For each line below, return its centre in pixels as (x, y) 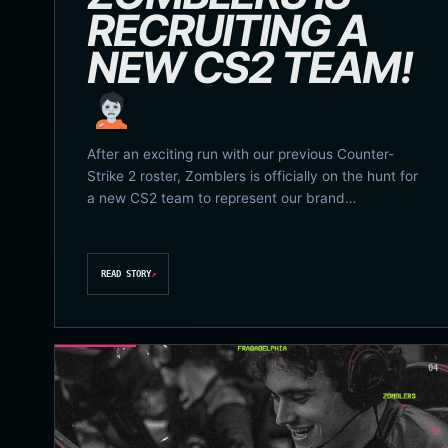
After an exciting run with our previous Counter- (240, 153)
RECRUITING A (227, 30)
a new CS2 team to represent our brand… (221, 197)
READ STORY (125, 274)
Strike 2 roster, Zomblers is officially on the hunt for (252, 175)
